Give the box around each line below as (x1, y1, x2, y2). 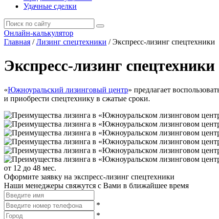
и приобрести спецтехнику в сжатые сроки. (4, 94, 150, 103)
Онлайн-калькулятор (4, 29, 73, 37)
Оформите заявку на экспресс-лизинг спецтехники (4, 172, 175, 181)
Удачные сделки (23, 2, 77, 10)
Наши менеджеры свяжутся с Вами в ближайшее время (4, 181, 189, 190)
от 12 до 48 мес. (4, 163, 56, 172)
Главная (4, 38, 30, 46)
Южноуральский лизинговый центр (8, 85, 128, 94)
